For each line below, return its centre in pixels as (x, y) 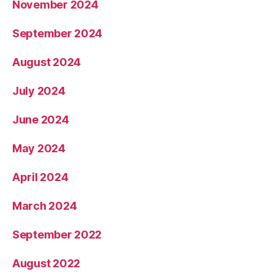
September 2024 (57, 33)
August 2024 (47, 62)
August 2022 (46, 263)
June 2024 (41, 119)
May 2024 (39, 148)
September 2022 (57, 234)
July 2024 (39, 91)
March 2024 (45, 206)
